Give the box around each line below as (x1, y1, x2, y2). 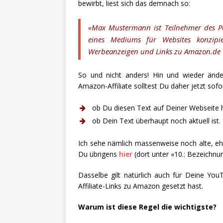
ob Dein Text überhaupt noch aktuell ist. (92, 116, 221, 126)
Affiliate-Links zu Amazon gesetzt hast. (78, 181, 203, 191)
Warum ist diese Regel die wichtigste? (78, 202, 217, 212)
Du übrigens (78, 149, 119, 159)
